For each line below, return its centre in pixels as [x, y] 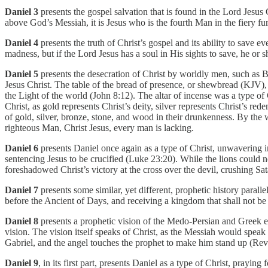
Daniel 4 [22, 42]
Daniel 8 [23, 221]
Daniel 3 [23, 11]
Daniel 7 [22, 190]
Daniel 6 [22, 148]
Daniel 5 [22, 74]
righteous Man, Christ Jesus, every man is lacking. [99, 127]
